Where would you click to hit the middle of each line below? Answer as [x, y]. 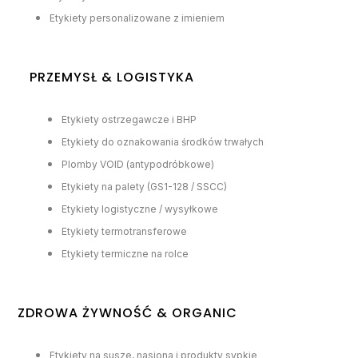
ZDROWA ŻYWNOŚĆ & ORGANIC [128, 312]
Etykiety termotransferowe [125, 231]
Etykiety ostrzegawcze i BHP [129, 119]
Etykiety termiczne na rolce [125, 253]
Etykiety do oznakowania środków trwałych [163, 141]
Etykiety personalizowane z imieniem [137, 18]
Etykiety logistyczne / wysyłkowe [140, 209]
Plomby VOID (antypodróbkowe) [138, 164]
